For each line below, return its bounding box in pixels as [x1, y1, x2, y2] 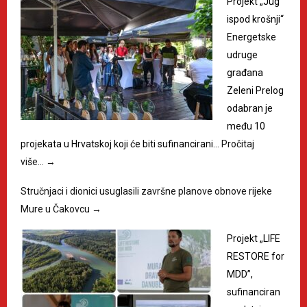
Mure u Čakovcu [21, 203, 92, 214]
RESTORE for [227, 250, 284, 262]
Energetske [227, 31, 276, 42]
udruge [227, 49, 258, 60]
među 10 [227, 120, 265, 132]
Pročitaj [221, 138, 254, 149]
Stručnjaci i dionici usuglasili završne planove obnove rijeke [21, 185, 272, 197]
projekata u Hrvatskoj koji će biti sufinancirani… [21, 138, 221, 149]
